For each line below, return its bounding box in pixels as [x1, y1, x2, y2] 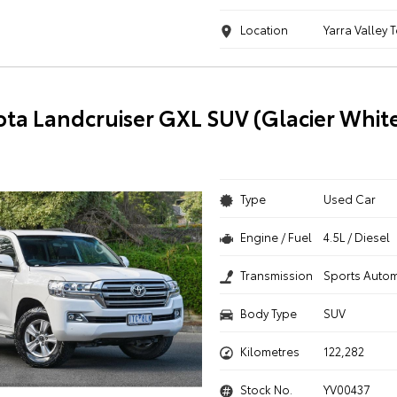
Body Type [239, 305, 297, 321]
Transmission [239, 267, 313, 283]
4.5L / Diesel [323, 229, 391, 245]
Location [239, 21, 288, 37]
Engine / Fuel [239, 229, 312, 245]
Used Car [323, 191, 377, 206]
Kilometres [239, 343, 300, 359]
